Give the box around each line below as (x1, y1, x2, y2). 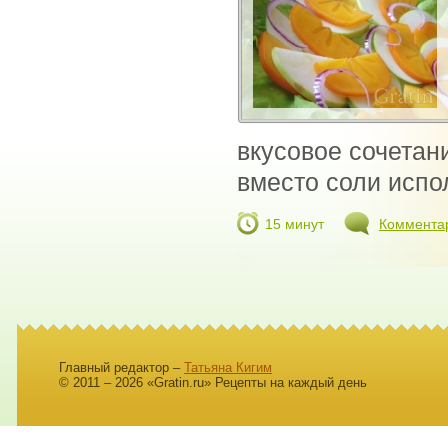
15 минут (265, 216, 324, 233)
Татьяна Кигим (184, 360, 272, 376)
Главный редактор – (59, 360, 184, 376)
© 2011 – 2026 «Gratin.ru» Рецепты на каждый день (59, 375, 367, 391)
